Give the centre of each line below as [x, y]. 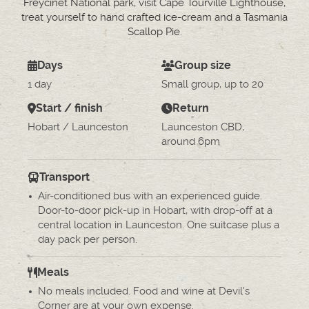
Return [190, 108]
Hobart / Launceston [78, 127]
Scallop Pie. [154, 32]
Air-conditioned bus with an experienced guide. [150, 196]
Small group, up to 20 [212, 84]
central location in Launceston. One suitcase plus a [159, 225]
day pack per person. [88, 239]
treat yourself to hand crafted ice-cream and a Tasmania [154, 17]
